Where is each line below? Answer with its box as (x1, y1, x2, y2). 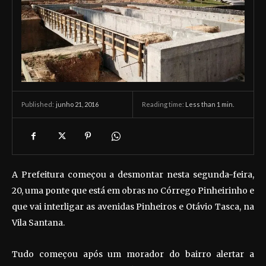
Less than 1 (185, 100, 220, 108)
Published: (21, 100, 54, 109)
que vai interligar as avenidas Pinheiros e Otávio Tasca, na (12, 201, 254, 213)
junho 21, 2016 (56, 100, 99, 108)
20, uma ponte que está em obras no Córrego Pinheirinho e (12, 185, 254, 197)
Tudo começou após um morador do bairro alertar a (12, 249, 254, 260)
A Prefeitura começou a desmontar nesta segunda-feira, (12, 169, 254, 180)
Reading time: (142, 100, 185, 108)
